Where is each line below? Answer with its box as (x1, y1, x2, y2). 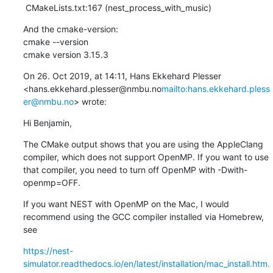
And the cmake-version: (23, 23, 118, 34)
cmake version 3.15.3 (23, 49, 108, 60)
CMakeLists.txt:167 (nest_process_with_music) (25, 2, 211, 13)
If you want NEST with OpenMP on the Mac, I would (23, 198, 229, 209)
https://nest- (23, 245, 73, 256)
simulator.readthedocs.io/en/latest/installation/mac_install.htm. (23, 258, 270, 269)
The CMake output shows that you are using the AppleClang (23, 138, 263, 149)
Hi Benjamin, (23, 117, 72, 128)
